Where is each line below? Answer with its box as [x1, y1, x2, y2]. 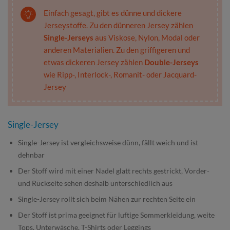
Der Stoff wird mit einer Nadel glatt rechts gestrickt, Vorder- [18, 166, 209, 175]
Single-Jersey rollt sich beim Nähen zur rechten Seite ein [18, 195, 196, 203]
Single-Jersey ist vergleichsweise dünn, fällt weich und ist [18, 138, 198, 147]
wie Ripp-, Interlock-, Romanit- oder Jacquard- [44, 70, 197, 79]
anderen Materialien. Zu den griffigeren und [44, 45, 190, 54]
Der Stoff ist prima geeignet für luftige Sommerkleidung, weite [18, 210, 215, 219]
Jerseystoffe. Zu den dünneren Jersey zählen [44, 21, 193, 30]
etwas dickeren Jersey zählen [44, 57, 144, 67]
